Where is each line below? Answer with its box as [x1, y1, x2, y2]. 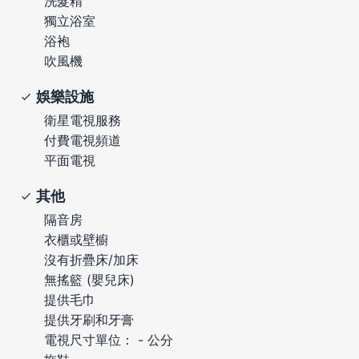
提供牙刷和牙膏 [44, 311, 134, 328]
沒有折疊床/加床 [44, 251, 139, 268]
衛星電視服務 [44, 111, 121, 128]
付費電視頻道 [44, 131, 121, 148]
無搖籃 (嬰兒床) [44, 271, 135, 288]
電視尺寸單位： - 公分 [44, 331, 173, 348]
